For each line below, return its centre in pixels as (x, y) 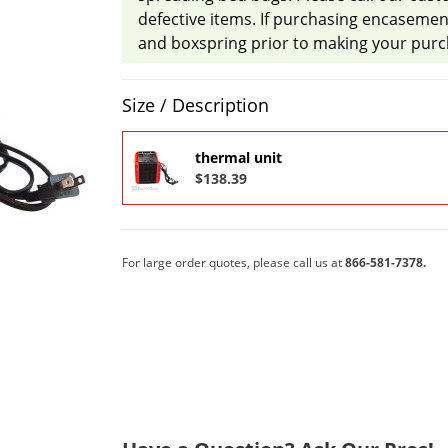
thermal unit (238, 158)
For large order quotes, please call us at (233, 263)
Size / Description (195, 105)
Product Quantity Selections (227, 91)
